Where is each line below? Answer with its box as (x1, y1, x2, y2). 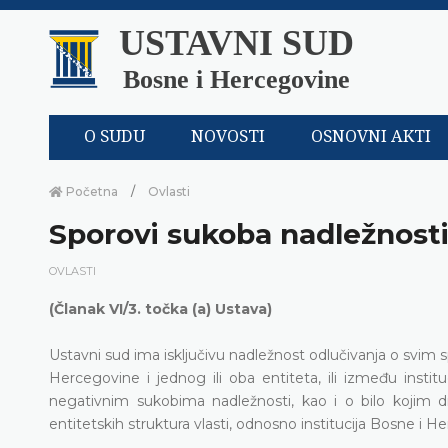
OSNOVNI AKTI (311, 127, 432, 147)
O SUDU (84, 127, 145, 147)
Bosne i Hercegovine (123, 65, 350, 94)
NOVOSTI (191, 127, 266, 147)
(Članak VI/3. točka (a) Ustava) (49, 299, 272, 318)
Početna (63, 183, 118, 199)
